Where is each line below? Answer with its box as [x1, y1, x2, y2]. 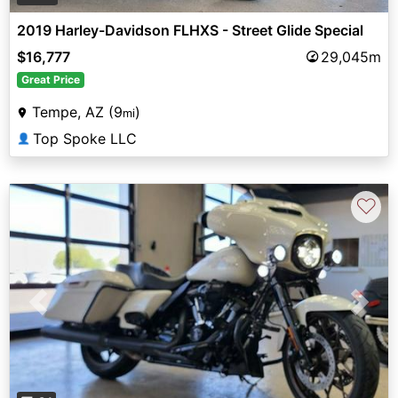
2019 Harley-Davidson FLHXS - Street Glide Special [17, 20, 363, 39]
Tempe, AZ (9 [32, 102, 123, 121]
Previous [37, 303, 96, 322]
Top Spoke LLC [33, 129, 137, 147]
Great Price [20, 72, 80, 86]
